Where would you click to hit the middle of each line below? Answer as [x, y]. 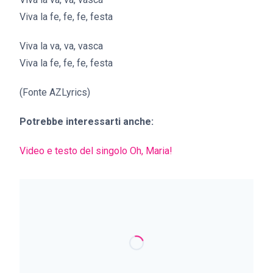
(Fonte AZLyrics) [55, 92]
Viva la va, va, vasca [61, 46]
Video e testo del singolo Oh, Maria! [96, 151]
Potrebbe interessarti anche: [87, 122]
